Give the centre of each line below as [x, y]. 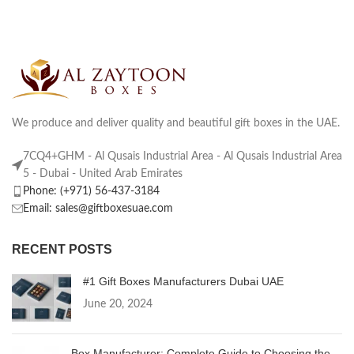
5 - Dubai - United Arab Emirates [103, 174]
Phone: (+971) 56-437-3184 [91, 192]
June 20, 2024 [118, 305]
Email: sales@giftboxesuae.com [98, 209]
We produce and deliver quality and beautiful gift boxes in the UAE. [176, 124]
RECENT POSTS [62, 250]
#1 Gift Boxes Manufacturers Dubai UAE [183, 282]
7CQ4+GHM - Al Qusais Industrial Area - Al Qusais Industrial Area [183, 157]
